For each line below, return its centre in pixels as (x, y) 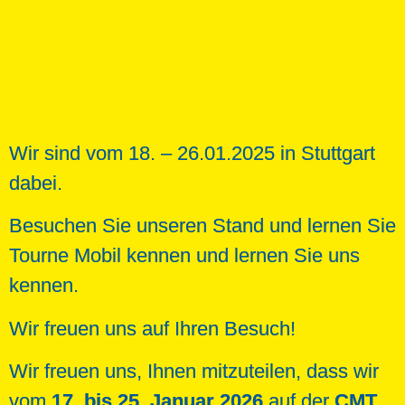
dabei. (36, 183)
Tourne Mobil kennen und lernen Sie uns (184, 256)
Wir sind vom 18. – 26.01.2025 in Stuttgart (192, 153)
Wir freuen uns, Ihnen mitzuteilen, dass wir (194, 371)
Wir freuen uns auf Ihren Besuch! (152, 328)
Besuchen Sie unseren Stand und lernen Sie (202, 226)
